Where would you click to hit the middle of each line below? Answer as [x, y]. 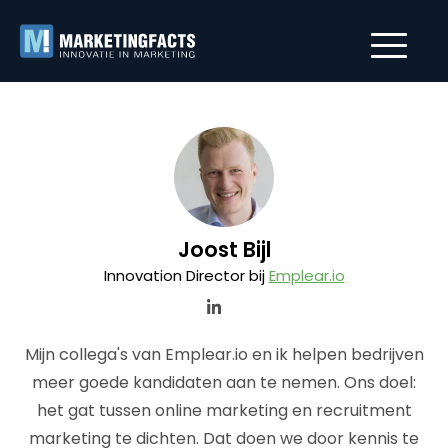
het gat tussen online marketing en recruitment [224, 410]
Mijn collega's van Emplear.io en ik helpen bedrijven [224, 354]
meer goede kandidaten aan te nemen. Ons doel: [224, 382]
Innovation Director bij [186, 275]
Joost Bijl [224, 249]
